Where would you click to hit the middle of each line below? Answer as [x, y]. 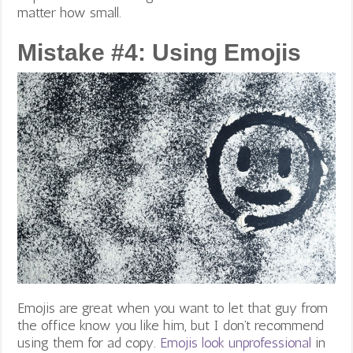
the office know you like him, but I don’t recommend [171, 325]
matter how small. [70, 12]
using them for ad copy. [89, 342]
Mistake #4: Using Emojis [160, 52]
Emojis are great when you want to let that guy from [173, 308]
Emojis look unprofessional [236, 342]
